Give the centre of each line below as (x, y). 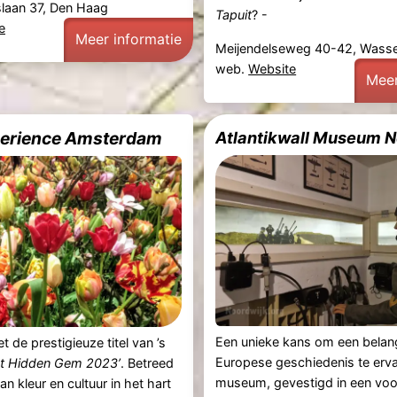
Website (272, 68)
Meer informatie (128, 39)
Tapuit (234, 15)
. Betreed (147, 363)
